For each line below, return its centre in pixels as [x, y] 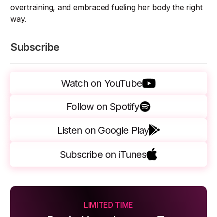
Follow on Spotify [103, 107]
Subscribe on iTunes [103, 154]
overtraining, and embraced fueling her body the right [106, 7]
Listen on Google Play [103, 130]
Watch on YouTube [101, 83]
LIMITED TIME [108, 205]
